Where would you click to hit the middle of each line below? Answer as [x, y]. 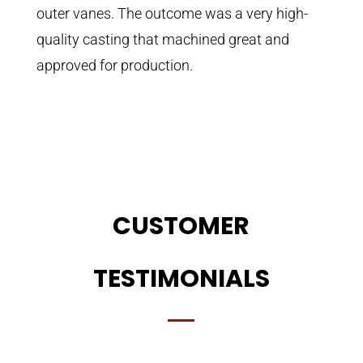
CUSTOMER [181, 226]
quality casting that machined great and [162, 40]
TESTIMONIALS [181, 279]
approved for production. [114, 66]
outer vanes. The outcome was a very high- [172, 14]
